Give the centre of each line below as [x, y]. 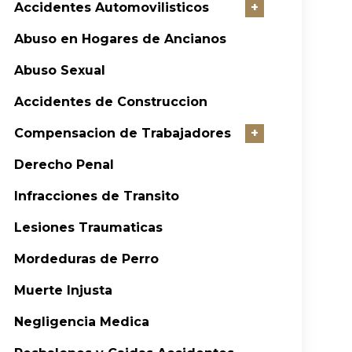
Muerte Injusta [64, 290]
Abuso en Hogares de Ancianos [121, 38]
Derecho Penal [64, 164]
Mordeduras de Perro [87, 258]
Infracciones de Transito [97, 196]
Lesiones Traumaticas [89, 227]
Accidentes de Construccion [111, 101]
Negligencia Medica [82, 321]
